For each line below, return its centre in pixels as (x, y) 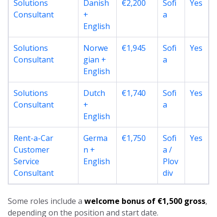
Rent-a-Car (33, 138)
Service (26, 161)
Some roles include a (46, 201)
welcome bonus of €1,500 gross (145, 201)
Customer (31, 149)
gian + (95, 59)
